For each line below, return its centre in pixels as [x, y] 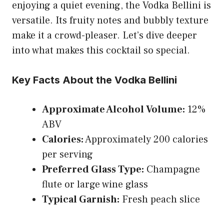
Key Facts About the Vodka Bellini [94, 80]
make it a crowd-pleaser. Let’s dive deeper [104, 35]
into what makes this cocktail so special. [101, 50]
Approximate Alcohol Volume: [113, 109]
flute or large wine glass [95, 184]
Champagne [172, 169]
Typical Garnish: [81, 199]
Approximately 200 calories [146, 139]
